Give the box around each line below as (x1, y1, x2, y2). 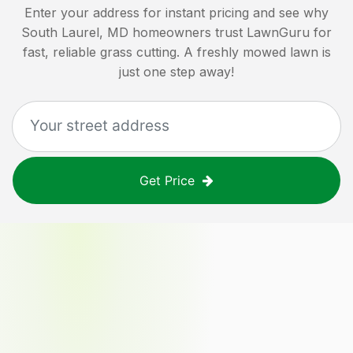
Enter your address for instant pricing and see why (24, 4, 329, 20)
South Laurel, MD (21, 24, 128, 40)
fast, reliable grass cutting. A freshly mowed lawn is (22, 43, 331, 60)
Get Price (139, 172, 195, 188)
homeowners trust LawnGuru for (132, 24, 332, 40)
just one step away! (119, 63, 234, 80)
